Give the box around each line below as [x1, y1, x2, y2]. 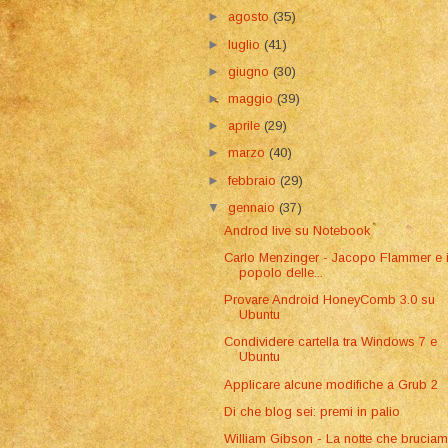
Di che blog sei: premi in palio [224, 403, 401, 419]
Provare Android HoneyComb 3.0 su [224, 292, 436, 308]
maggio [228, 91, 278, 107]
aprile [228, 118, 265, 134]
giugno [228, 63, 274, 79]
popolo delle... [239, 264, 324, 280]
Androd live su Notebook [224, 222, 371, 238]
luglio [228, 36, 265, 52]
